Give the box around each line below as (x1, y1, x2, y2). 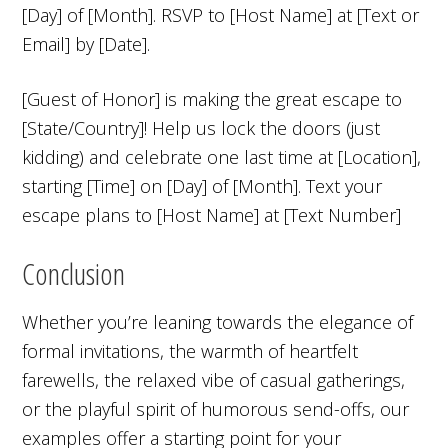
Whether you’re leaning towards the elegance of (22, 309, 414, 334)
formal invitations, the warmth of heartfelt (22, 338, 359, 363)
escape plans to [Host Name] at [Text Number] (22, 202, 402, 227)
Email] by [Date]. (22, 31, 151, 56)
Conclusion (22, 252, 126, 294)
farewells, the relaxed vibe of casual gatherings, (22, 367, 406, 392)
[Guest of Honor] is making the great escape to (22, 86, 403, 111)
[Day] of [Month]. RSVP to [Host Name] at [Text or (22, 2, 420, 27)
